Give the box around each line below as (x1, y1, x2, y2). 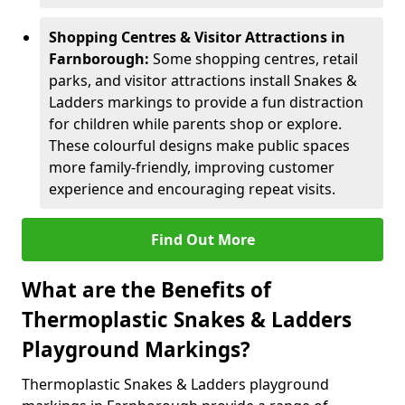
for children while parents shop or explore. (49, 114, 342, 134)
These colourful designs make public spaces (49, 136, 350, 155)
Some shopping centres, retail (153, 49, 358, 69)
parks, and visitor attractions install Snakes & (49, 71, 357, 90)
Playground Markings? (22, 335, 250, 363)
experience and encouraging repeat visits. (49, 179, 335, 199)
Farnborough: (49, 49, 153, 69)
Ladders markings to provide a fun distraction (49, 92, 363, 112)
